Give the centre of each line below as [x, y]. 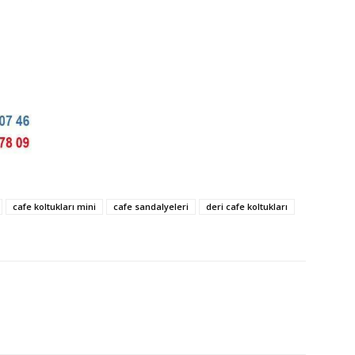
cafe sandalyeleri [151, 207]
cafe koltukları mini [54, 207]
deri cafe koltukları [247, 207]
